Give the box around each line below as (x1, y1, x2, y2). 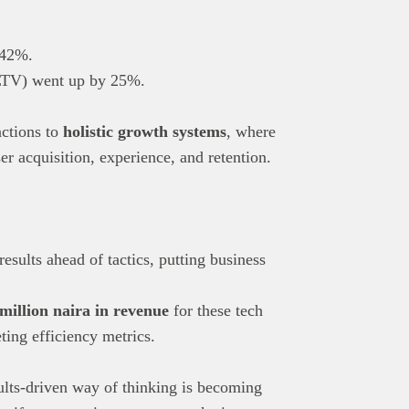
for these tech (169, 300, 263, 320)
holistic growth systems (63, 121, 226, 141)
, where (226, 121, 276, 141)
